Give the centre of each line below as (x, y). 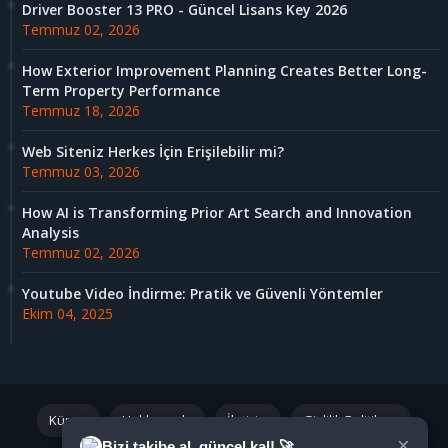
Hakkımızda (157, 420)
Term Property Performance (121, 91)
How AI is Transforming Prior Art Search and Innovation (217, 213)
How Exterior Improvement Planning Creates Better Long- (224, 71)
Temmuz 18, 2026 (81, 111)
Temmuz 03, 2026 (81, 172)
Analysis (50, 233)
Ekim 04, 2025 (67, 314)
